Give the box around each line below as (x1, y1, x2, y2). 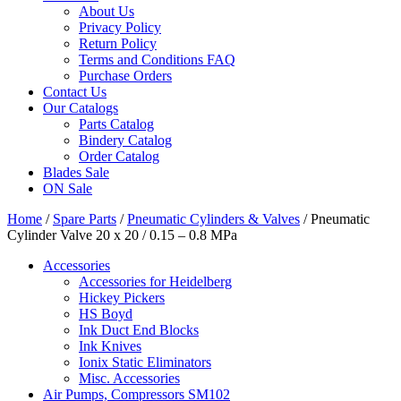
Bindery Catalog (79, 132, 172, 149)
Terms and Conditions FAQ (79, 52, 235, 68)
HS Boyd (79, 306, 132, 322)
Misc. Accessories (79, 371, 180, 387)
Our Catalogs (43, 100, 118, 116)
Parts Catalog (79, 116, 154, 132)
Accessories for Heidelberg (79, 274, 232, 290)
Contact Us (43, 84, 107, 100)
